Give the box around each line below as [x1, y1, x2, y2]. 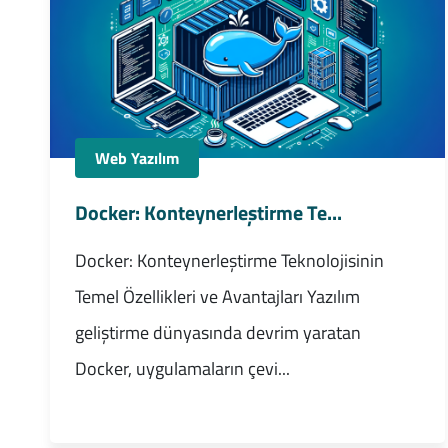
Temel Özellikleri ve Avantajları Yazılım [74, 283, 360, 311]
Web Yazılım [94, 146, 179, 171]
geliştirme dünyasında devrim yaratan [74, 319, 361, 347]
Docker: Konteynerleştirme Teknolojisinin [74, 247, 384, 275]
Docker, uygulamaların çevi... [74, 355, 290, 383]
